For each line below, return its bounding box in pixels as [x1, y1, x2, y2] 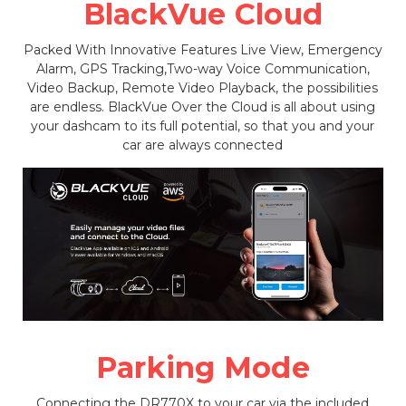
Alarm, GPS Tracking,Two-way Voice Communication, [35, 60, 370, 77]
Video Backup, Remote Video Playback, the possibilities [27, 79, 379, 96]
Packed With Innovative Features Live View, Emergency [23, 41, 382, 58]
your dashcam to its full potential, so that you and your [31, 117, 375, 134]
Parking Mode [95, 350, 310, 386]
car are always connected [122, 136, 284, 153]
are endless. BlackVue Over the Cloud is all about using [30, 98, 376, 115]
